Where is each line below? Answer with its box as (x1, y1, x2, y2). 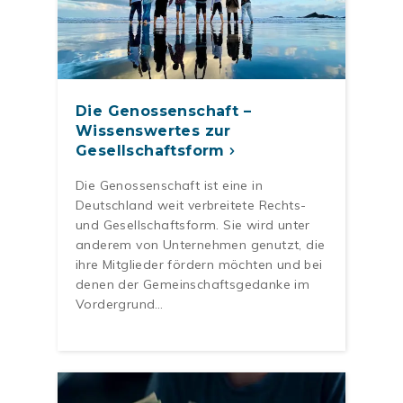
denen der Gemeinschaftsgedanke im (76, 275, 310, 292)
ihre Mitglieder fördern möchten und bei (76, 255, 323, 273)
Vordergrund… (76, 295, 164, 312)
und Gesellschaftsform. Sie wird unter (76, 216, 310, 233)
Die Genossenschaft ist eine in (76, 176, 263, 193)
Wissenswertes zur (76, 121, 231, 139)
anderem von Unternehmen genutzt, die (76, 236, 326, 253)
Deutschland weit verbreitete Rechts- (76, 196, 307, 213)
